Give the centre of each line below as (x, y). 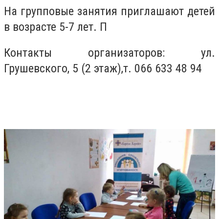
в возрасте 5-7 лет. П (55, 27)
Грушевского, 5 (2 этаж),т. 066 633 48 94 (104, 69)
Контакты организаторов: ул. (109, 53)
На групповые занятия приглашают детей (109, 11)
